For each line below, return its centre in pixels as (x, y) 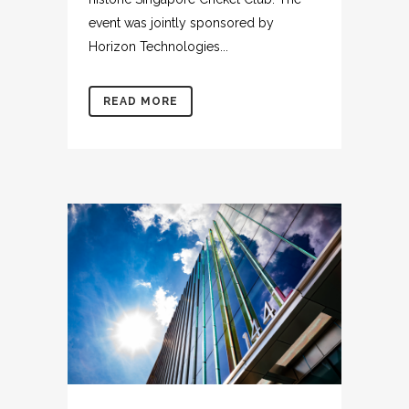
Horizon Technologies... (158, 47)
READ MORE (141, 102)
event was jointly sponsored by (181, 23)
